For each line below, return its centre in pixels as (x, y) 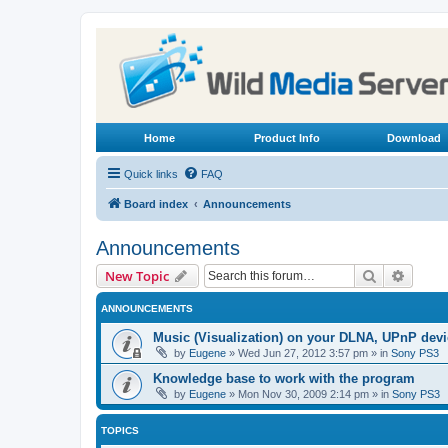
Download (413, 138)
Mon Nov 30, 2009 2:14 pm (303, 394)
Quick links (151, 174)
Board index (156, 204)
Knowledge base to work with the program (284, 378)
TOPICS (120, 430)
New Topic (137, 276)
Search (398, 275)
